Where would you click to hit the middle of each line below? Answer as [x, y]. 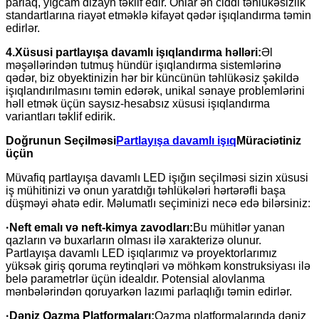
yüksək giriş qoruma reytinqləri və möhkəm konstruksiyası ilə [158, 266]
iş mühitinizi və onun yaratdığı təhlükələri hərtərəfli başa [146, 190]
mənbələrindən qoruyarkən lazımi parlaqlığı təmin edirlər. [149, 291]
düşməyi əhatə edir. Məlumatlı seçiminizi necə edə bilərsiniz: [158, 203]
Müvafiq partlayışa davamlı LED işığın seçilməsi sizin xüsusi [157, 177]
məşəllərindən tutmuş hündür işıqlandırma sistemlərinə [143, 65]
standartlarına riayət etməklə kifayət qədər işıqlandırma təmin [158, 15]
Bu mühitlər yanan [239, 227]
